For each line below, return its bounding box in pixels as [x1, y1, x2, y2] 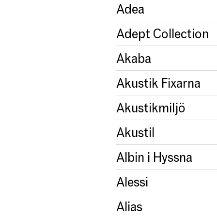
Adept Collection [116, 26, 209, 41]
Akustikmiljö [116, 100, 186, 115]
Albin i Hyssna [116, 149, 192, 164]
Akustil [116, 124, 155, 139]
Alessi [116, 174, 148, 189]
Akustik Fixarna [116, 75, 201, 90]
